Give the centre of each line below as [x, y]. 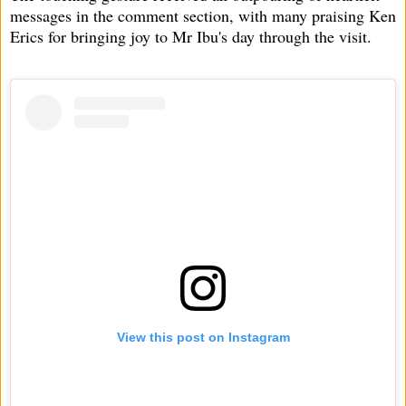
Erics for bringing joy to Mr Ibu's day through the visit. [191, 36]
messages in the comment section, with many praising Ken [203, 15]
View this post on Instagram [203, 338]
